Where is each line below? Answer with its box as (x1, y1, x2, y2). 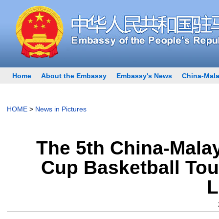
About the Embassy (41, 72, 107, 80)
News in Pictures (35, 105, 87, 113)
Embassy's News (116, 72, 172, 80)
